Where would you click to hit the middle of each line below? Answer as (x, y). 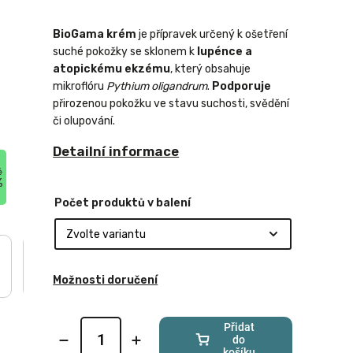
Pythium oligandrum (157, 86)
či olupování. (84, 121)
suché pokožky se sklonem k (125, 52)
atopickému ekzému (112, 69)
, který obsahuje (211, 69)
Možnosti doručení (106, 280)
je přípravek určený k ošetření (212, 34)
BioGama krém (95, 34)
